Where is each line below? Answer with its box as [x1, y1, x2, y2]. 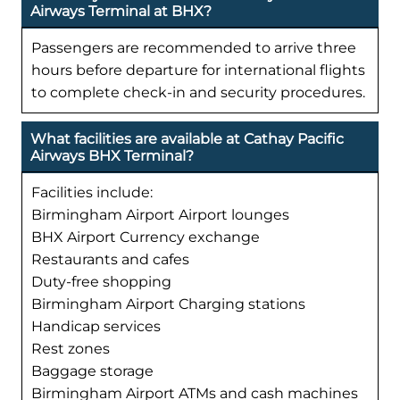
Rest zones [31, 339, 110, 357]
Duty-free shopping [31, 272, 171, 290]
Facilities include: [31, 183, 153, 201]
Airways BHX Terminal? [30, 146, 194, 164]
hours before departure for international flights [31, 61, 365, 79]
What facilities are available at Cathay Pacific [30, 129, 344, 147]
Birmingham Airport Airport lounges [31, 205, 289, 223]
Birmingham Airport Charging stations [31, 295, 305, 312]
